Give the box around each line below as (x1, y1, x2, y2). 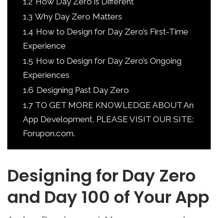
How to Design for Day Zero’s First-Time (36, 26, 188, 36)
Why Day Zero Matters (35, 11, 122, 21)
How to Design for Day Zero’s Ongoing (36, 55, 182, 66)
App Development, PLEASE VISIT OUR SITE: (23, 114, 194, 124)
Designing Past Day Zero (36, 85, 129, 95)
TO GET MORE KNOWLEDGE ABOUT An (35, 100, 194, 110)
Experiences (23, 70, 70, 80)
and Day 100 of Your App (7, 185, 209, 209)
